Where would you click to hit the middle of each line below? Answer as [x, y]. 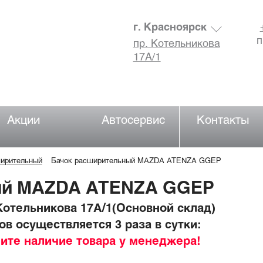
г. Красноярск [170, 28]
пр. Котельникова [176, 44]
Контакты [223, 121]
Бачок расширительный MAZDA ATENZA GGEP [136, 161]
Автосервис [134, 121]
